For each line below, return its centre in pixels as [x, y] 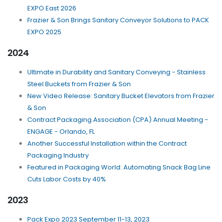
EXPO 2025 [44, 32]
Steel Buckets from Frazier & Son [79, 84]
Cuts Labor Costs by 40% [67, 179]
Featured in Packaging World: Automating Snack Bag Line [119, 167]
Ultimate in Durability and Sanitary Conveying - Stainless [116, 72]
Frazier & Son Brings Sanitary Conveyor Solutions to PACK [118, 20]
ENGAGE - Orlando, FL [61, 132]
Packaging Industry [58, 156]
